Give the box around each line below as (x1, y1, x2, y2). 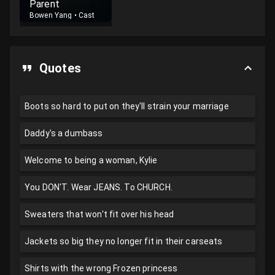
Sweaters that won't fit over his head (25, 209, 174, 219)
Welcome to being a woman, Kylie (25, 155, 158, 165)
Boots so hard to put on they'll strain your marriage (25, 101, 229, 111)
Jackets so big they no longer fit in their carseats (25, 236, 223, 246)
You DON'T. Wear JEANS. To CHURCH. (25, 182, 172, 192)
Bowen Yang (29, 11, 72, 20)
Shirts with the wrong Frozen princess (25, 263, 178, 273)
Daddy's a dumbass (25, 128, 103, 138)
